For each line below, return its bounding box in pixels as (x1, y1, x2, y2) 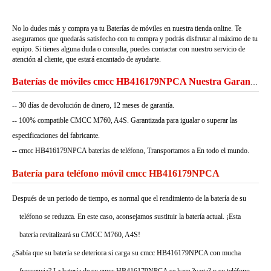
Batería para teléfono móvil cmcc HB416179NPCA (12, 168, 220, 178)
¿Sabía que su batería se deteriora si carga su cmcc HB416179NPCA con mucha (12, 249, 241, 257)
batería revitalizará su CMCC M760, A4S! (19, 230, 140, 239)
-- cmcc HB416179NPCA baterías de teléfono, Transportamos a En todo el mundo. (12, 146, 249, 155)
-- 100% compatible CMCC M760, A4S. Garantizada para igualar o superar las (12, 116, 238, 125)
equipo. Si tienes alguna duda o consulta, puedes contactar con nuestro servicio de (12, 45, 245, 53)
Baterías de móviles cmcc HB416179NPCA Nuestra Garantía (250, 78, 258, 87)
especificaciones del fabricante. (12, 131, 100, 140)
